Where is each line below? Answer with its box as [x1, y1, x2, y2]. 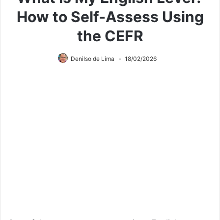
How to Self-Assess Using [16, 7, 204, 26]
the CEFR [77, 27, 143, 45]
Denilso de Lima [70, 55, 114, 62]
